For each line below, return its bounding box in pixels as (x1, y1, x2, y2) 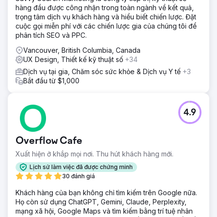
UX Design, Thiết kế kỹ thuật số (23, 55, 125, 63)
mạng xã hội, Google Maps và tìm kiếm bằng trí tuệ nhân (15, 206, 193, 215)
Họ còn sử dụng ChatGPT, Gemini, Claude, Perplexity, (15, 197, 186, 206)
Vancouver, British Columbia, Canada (23, 46, 140, 54)
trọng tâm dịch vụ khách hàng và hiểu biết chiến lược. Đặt (15, 12, 196, 21)
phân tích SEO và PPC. (15, 31, 87, 39)
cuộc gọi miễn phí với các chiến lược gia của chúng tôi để (15, 21, 197, 30)
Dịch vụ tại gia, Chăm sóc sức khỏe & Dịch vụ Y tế (23, 67, 183, 76)
